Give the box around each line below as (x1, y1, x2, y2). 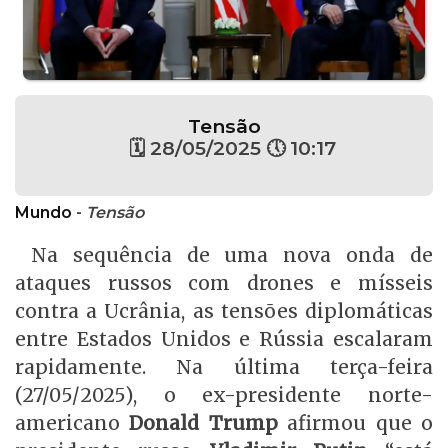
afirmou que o (277, 411, 434, 436)
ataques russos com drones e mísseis (15, 271, 433, 296)
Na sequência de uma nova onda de (31, 243, 433, 268)
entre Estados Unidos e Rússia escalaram (15, 327, 433, 352)
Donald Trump (120, 411, 278, 436)
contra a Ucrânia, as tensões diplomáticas (15, 299, 433, 324)
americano (15, 411, 120, 436)
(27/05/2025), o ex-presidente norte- (15, 383, 433, 408)
